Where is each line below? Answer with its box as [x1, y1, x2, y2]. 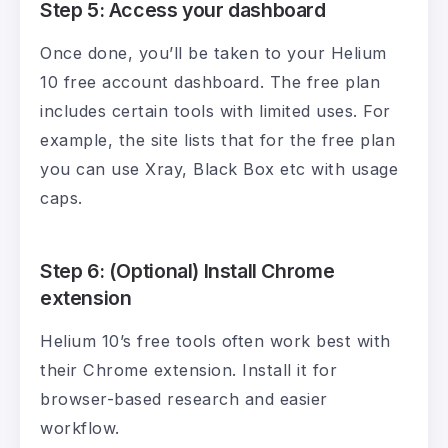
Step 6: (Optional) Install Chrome [40, 259, 335, 284]
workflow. [40, 418, 120, 439]
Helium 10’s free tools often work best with [40, 331, 391, 352]
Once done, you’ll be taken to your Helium [40, 43, 387, 64]
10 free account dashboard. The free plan [40, 72, 380, 93]
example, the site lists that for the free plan [40, 130, 395, 151]
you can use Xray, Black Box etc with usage [40, 159, 398, 180]
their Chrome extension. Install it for [40, 360, 337, 381]
